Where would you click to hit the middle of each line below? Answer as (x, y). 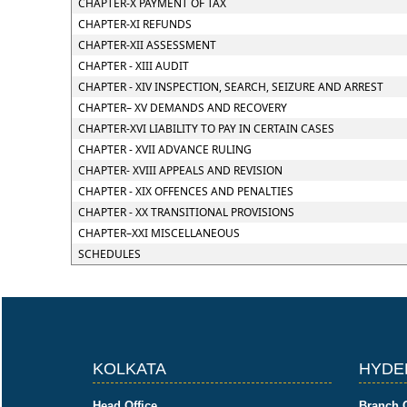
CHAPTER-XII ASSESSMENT (147, 45)
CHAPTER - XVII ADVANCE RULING (164, 149)
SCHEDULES (109, 254)
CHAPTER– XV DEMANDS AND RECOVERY (182, 108)
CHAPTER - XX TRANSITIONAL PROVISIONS (186, 212)
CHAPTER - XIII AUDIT (133, 66)
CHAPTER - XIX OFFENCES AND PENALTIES (185, 191)
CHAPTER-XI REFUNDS (134, 24)
